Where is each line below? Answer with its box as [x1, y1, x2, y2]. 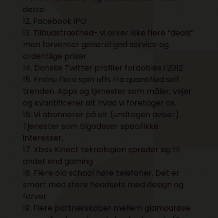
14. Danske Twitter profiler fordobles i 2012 [23, 62, 183, 73]
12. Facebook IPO [23, 15, 87, 27]
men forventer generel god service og [23, 38, 169, 50]
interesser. [23, 132, 64, 144]
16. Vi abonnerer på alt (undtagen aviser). [23, 109, 181, 120]
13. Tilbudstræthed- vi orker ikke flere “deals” [23, 27, 194, 38]
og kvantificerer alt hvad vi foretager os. [23, 97, 177, 109]
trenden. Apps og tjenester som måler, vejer [23, 85, 192, 97]
